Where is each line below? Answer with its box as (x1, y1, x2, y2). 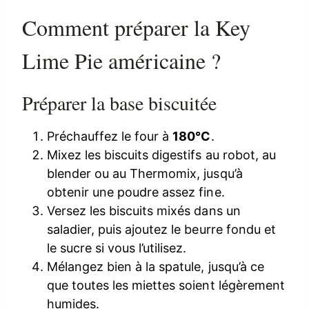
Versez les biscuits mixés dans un (47, 203, 241, 218)
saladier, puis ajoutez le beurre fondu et (47, 221, 276, 237)
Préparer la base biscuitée (22, 89, 217, 116)
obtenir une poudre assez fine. (47, 184, 225, 199)
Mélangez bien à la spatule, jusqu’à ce (47, 259, 264, 274)
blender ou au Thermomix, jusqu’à (47, 166, 243, 181)
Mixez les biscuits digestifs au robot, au (47, 147, 276, 162)
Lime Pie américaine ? (22, 45, 221, 75)
